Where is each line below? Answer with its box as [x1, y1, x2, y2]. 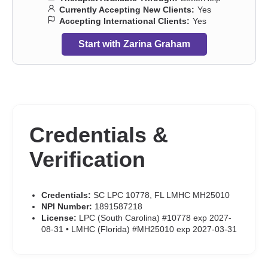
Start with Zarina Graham [78, 39, 190, 49]
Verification [29, 147, 145, 172]
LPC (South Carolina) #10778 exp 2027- [77, 213, 232, 223]
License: [41, 213, 77, 223]
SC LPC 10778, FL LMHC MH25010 [91, 190, 230, 200]
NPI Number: [41, 202, 92, 211]
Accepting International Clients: [59, 16, 190, 26]
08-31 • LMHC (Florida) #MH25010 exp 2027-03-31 [41, 224, 237, 234]
